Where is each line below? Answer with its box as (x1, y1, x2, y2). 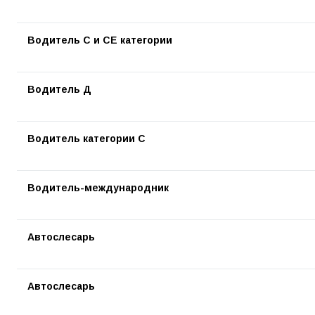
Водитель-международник (27, 182, 169, 193)
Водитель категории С (27, 133, 146, 144)
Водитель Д (27, 84, 91, 95)
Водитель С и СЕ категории (27, 34, 172, 46)
